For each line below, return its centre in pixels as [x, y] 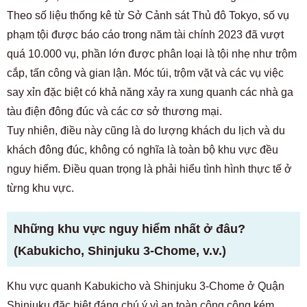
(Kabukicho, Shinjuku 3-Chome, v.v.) [120, 250]
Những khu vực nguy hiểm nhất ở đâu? [130, 229]
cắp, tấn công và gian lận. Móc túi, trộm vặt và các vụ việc [145, 73]
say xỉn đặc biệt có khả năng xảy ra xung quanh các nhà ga [150, 92]
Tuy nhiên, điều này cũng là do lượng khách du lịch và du [146, 130]
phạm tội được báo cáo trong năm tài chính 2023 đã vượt [145, 34]
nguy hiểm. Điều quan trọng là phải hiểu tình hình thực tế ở [149, 169]
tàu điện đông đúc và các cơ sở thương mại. [114, 111]
